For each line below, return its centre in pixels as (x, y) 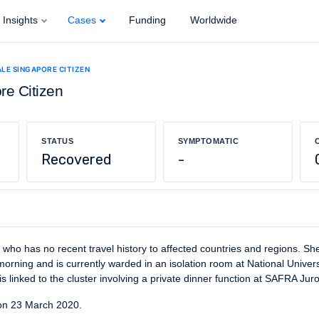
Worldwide (212, 20)
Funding (146, 20)
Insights (20, 20)
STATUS (58, 141)
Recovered (77, 159)
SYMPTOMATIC (208, 141)
